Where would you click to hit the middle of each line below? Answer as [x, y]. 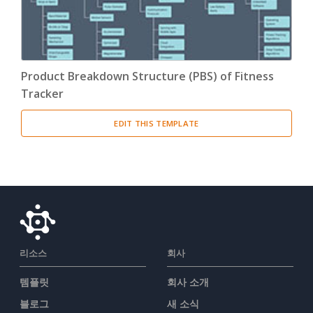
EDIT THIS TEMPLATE [156, 124]
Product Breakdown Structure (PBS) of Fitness [147, 77]
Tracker [42, 94]
